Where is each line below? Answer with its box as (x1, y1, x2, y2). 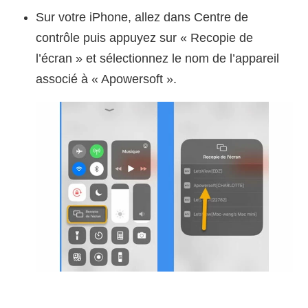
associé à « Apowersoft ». (36, 72, 177, 87)
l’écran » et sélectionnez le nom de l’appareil (36, 52, 280, 66)
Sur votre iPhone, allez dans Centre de (36, 10, 249, 25)
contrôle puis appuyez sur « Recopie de (36, 31, 254, 45)
